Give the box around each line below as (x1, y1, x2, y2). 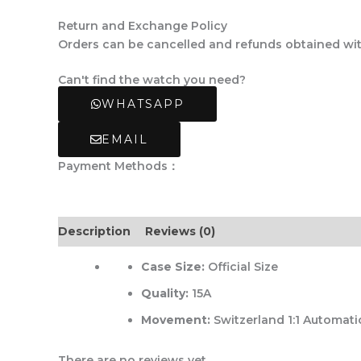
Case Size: (141, 259, 205, 275)
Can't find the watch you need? (58, 73, 246, 88)
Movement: (141, 313, 210, 328)
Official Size (205, 259, 278, 275)
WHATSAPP (102, 97, 185, 112)
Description (58, 224, 131, 239)
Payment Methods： (58, 159, 179, 174)
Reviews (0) (145, 224, 215, 239)
